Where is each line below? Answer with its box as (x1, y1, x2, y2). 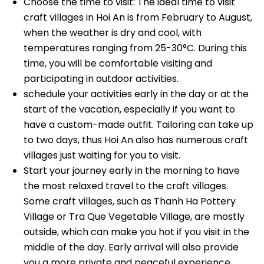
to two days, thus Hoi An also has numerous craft (24, 133, 248, 147)
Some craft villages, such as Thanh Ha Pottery (24, 194, 236, 209)
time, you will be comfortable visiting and (24, 57, 212, 71)
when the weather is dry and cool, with (24, 26, 202, 40)
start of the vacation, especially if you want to (24, 103, 235, 117)
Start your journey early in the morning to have (24, 164, 240, 178)
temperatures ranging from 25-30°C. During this (24, 41, 247, 55)
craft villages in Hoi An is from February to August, (24, 11, 252, 25)
